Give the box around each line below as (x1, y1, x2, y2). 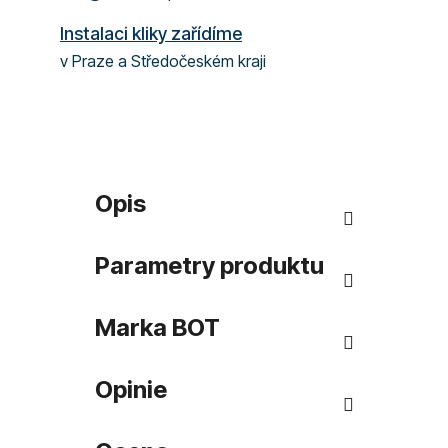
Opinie (94, 374, 167, 404)
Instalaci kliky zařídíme (60, 22, 242, 44)
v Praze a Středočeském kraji (60, 50, 266, 71)
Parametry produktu (94, 250, 324, 280)
